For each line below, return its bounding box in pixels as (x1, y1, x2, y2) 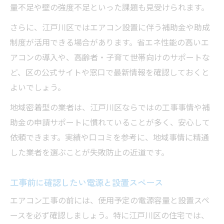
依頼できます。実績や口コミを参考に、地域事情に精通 (10, 131, 209, 145)
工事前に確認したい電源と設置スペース (10, 176, 163, 189)
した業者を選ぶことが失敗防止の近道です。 (10, 146, 169, 160)
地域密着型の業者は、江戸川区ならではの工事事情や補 (10, 101, 210, 115)
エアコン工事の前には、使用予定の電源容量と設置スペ (10, 194, 209, 208)
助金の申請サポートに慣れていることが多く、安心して (10, 116, 210, 130)
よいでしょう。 (10, 81, 65, 95)
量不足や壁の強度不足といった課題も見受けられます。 (10, 1, 209, 15)
